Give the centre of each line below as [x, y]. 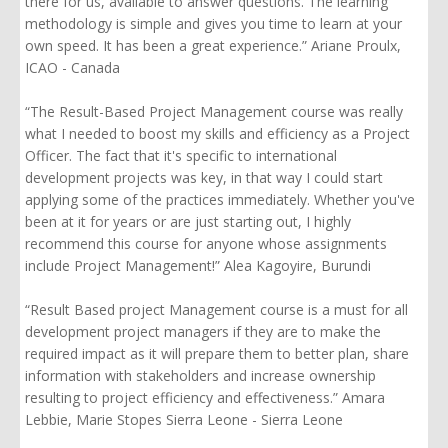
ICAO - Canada [72, 67]
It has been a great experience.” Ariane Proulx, [250, 45]
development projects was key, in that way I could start [204, 177]
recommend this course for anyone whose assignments [206, 243]
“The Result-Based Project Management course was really [214, 111]
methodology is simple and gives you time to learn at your [213, 23]
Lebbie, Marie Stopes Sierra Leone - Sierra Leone [184, 419]
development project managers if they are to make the [203, 331]
